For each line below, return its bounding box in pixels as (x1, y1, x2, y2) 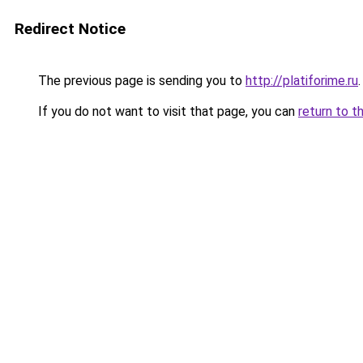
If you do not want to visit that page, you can (35, 104, 298, 119)
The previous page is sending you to (35, 73, 246, 88)
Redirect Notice (15, 19, 126, 38)
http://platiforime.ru (246, 73, 358, 88)
